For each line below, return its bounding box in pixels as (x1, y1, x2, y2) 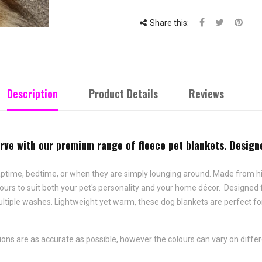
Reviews (189, 86, 224, 101)
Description (7, 86, 58, 101)
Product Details (89, 86, 158, 101)
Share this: (150, 18, 189, 27)
